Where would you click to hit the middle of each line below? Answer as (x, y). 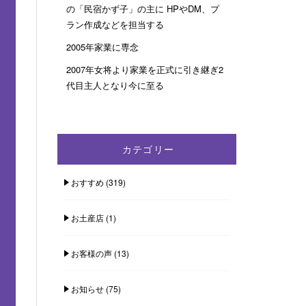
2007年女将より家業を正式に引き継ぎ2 (144, 70)
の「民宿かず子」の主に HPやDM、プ (142, 9)
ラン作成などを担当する (115, 25)
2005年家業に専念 (102, 47)
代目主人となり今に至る (115, 85)
